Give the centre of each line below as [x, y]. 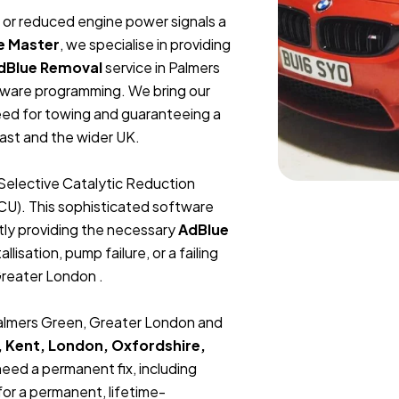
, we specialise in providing [145, 44]
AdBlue [204, 229]
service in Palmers [161, 67]
